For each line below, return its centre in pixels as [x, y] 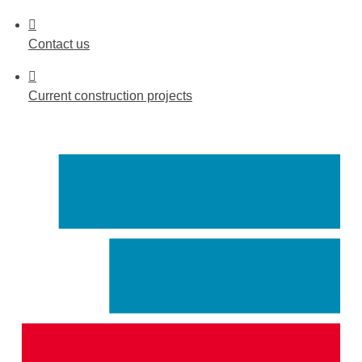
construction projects [133, 95]
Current [51, 95]
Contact [52, 44]
